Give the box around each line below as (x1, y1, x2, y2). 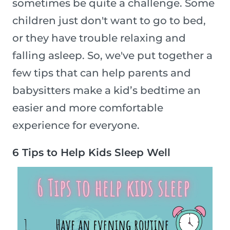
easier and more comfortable (12, 102, 163, 114)
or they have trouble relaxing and (12, 32, 186, 45)
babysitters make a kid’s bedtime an (12, 84, 201, 97)
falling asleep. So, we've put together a (12, 49, 213, 62)
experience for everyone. (12, 119, 140, 132)
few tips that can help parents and (12, 67, 191, 80)
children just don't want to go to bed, (12, 14, 206, 27)
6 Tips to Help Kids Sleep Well (12, 146, 170, 159)
